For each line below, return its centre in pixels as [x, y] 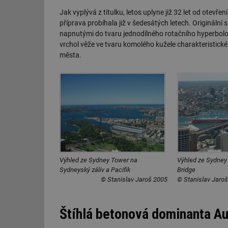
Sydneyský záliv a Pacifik [95, 170]
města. [70, 55]
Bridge [186, 170]
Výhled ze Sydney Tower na [98, 160]
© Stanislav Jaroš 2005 [134, 180]
